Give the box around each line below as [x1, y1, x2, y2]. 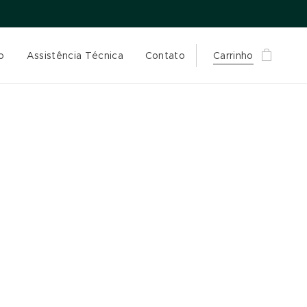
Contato [145, 49, 186, 62]
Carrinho [213, 49, 254, 62]
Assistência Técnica [26, 49, 123, 62]
